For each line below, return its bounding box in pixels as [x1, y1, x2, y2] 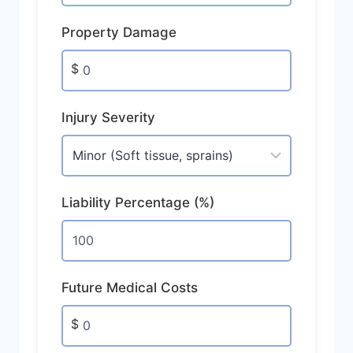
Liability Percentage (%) [61, 194, 214, 210]
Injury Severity [61, 109, 155, 125]
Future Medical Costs [61, 279, 198, 295]
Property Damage [61, 24, 176, 40]
